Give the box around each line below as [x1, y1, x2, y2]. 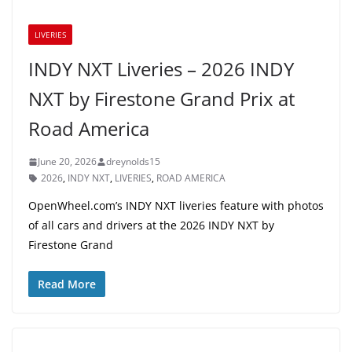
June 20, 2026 [38, 155, 97, 169]
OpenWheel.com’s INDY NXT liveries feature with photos [28, 198, 324, 214]
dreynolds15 [106, 155, 160, 169]
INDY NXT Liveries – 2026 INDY [28, 56, 294, 82]
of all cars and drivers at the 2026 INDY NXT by [28, 218, 274, 233]
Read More [38, 277, 96, 292]
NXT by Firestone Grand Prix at [28, 86, 295, 112]
